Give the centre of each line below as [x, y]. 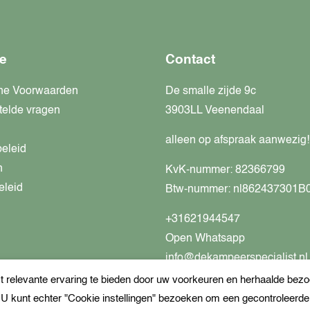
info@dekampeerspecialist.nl [237, 258]
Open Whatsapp [205, 239]
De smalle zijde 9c [211, 92]
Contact [190, 60]
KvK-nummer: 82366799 [225, 171]
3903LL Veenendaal [215, 111]
